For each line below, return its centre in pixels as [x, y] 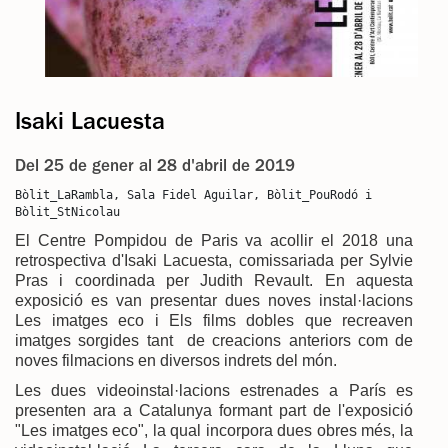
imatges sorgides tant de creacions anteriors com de [214, 340]
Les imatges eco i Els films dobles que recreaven [214, 320]
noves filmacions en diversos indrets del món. [176, 360]
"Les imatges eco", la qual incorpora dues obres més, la [214, 430]
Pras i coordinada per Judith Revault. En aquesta [214, 280]
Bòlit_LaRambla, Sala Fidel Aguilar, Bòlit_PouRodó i [193, 194]
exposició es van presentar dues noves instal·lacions [214, 300]
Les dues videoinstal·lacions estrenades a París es [214, 390]
